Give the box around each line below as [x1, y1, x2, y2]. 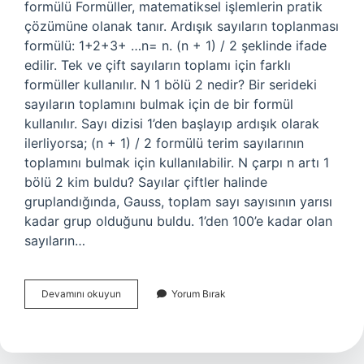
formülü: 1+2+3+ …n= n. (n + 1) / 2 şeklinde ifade [24, 37, 327, 54]
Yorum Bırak [171, 288, 226, 300]
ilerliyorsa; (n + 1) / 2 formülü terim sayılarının [24, 135, 304, 151]
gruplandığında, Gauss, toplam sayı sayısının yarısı [24, 193, 332, 210]
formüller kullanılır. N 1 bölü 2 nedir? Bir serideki [24, 76, 317, 93]
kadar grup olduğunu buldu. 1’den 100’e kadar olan [24, 213, 332, 229]
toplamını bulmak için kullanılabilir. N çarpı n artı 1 [24, 154, 329, 171]
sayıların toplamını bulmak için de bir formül [24, 96, 293, 112]
